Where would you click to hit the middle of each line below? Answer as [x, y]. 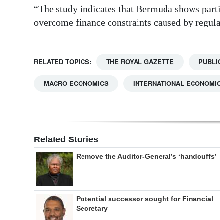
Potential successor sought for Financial [145, 199]
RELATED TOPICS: [63, 62]
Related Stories [66, 140]
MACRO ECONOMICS [76, 83]
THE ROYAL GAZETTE [140, 62]
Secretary [92, 208]
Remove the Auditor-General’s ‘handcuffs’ [146, 156]
